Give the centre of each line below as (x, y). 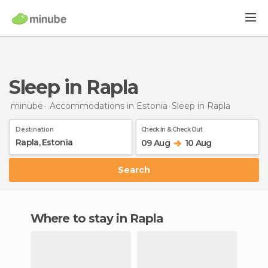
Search (137, 170)
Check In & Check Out (172, 129)
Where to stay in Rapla (104, 218)
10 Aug (198, 143)
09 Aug (156, 143)
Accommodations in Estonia (109, 106)
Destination (35, 129)
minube (27, 106)
